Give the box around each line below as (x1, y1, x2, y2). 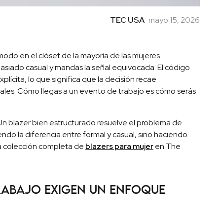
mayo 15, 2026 (148, 15, 200, 26)
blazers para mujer (85, 141, 154, 152)
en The (153, 141, 181, 152)
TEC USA (110, 15, 145, 26)
